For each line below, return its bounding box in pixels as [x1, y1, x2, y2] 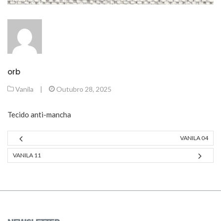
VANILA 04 [180, 134, 208, 142]
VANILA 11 [13, 151, 41, 159]
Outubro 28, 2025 [56, 84, 111, 93]
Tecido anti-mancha [7, 110, 71, 119]
